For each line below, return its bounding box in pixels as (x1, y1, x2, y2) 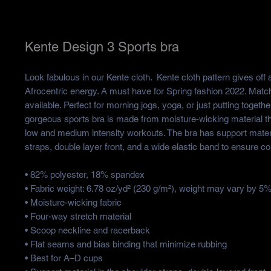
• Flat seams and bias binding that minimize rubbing (24, 239, 227, 250)
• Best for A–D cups (24, 253, 103, 264)
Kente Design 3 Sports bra (24, 39, 179, 55)
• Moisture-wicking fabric (24, 197, 122, 208)
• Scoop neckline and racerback (24, 225, 150, 236)
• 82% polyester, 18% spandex (24, 169, 145, 180)
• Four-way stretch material (24, 211, 131, 222)
